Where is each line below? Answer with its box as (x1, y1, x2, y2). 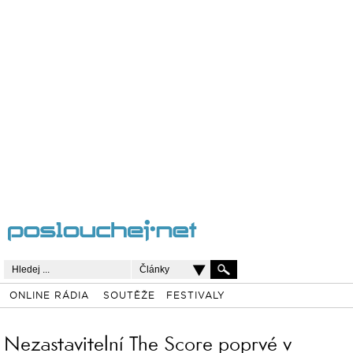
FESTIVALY (165, 288, 225, 305)
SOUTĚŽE (102, 288, 155, 305)
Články (139, 264, 169, 275)
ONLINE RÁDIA (9, 288, 89, 305)
